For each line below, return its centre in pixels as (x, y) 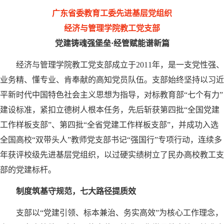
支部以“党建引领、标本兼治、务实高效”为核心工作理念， (119, 212)
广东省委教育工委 (84, 13)
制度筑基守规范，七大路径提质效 (76, 191)
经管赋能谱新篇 (141, 43)
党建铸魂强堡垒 (83, 43)
